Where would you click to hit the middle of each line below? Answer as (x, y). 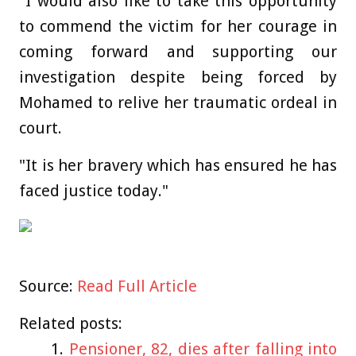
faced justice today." (94, 191)
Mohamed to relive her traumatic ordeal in (178, 103)
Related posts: (71, 324)
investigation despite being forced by (178, 77)
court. (41, 128)
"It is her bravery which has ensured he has (178, 166)
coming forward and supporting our (178, 52)
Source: (48, 286)
